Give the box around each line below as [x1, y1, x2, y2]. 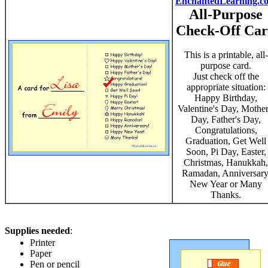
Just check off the [193, 71, 259, 81]
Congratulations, [194, 125, 257, 135]
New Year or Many [190, 179, 262, 189]
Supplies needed [5, 226, 70, 236]
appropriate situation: [186, 82, 266, 92]
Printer [30, 237, 55, 248]
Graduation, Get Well [185, 136, 266, 146]
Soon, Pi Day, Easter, [185, 147, 266, 157]
